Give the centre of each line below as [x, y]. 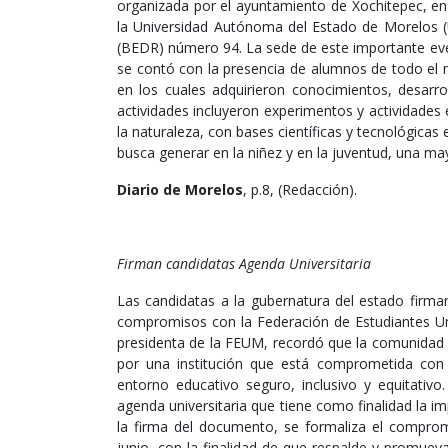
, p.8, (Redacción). [300, 190]
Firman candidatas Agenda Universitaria [244, 264]
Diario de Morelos [180, 190]
